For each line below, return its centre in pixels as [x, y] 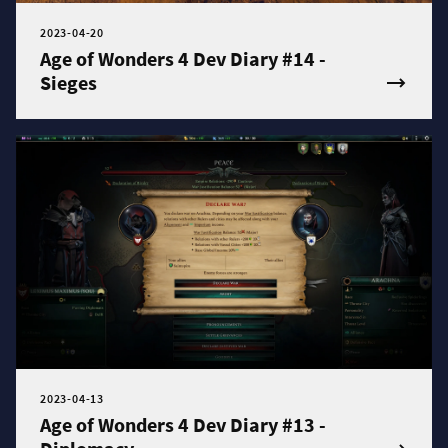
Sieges [68, 83]
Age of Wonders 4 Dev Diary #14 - [183, 59]
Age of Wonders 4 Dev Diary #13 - [183, 425]
